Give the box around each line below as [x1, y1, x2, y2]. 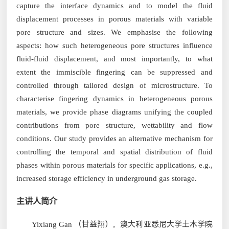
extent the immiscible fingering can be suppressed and [16, 67, 213, 76]
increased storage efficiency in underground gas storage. [16, 174, 197, 182]
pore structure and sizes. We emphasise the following [16, 28, 213, 36]
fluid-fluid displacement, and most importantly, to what [16, 54, 213, 63]
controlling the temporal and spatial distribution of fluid [16, 147, 213, 156]
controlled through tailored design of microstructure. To [16, 81, 213, 89]
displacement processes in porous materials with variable [16, 14, 213, 23]
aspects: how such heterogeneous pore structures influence [16, 41, 213, 50]
